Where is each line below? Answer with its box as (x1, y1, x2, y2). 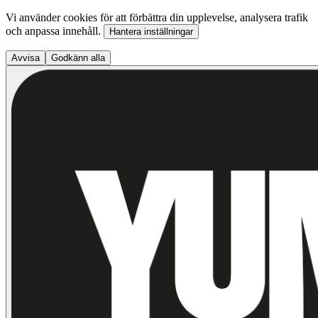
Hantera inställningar (109, 26, 193, 37)
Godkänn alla (51, 53, 105, 63)
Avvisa (11, 53, 40, 63)
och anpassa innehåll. (6, 25, 104, 37)
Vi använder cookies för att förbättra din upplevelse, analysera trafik (6, 11, 308, 23)
